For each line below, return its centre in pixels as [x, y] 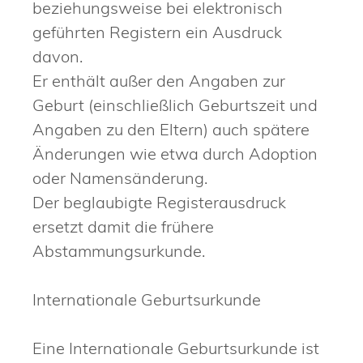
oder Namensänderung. [120, 177]
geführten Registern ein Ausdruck [157, 32]
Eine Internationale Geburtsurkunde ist [176, 348]
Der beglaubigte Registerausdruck [159, 202]
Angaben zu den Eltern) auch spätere [171, 129]
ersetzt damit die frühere [123, 226]
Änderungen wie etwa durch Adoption [175, 153]
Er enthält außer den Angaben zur [159, 80]
